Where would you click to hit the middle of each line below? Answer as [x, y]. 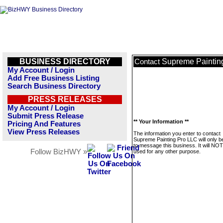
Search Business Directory [54, 86]
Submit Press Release [46, 116]
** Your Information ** [161, 121]
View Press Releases [44, 132]
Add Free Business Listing [54, 78]
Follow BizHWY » [59, 152]
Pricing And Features [44, 124]
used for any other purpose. [167, 151]
